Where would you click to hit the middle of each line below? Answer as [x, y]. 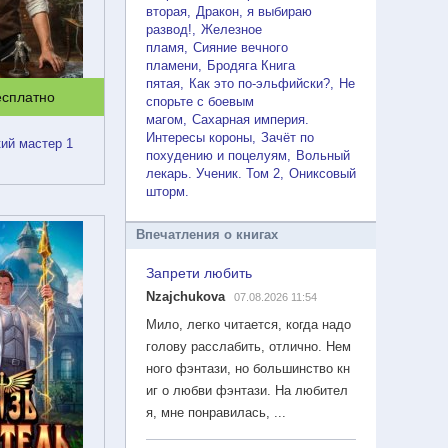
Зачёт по [287, 137]
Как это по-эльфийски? [259, 83]
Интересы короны [199, 137]
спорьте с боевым [200, 101]
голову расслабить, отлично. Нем [248, 346]
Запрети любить [199, 272]
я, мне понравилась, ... [216, 412]
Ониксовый [322, 173]
